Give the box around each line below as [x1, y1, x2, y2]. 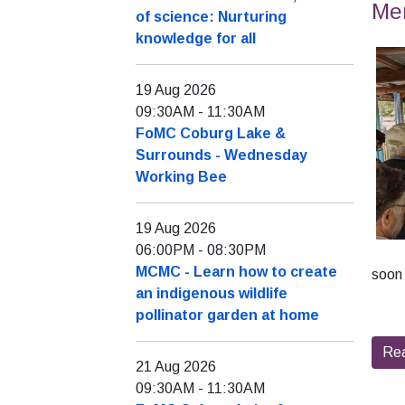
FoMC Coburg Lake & [136, 126, 286, 142]
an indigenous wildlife [136, 286, 287, 302]
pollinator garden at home [136, 307, 319, 324]
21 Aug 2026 [136, 359, 216, 375]
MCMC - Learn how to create [136, 264, 337, 280]
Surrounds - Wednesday [136, 147, 307, 164]
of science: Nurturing [136, 9, 287, 25]
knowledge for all [136, 31, 256, 47]
